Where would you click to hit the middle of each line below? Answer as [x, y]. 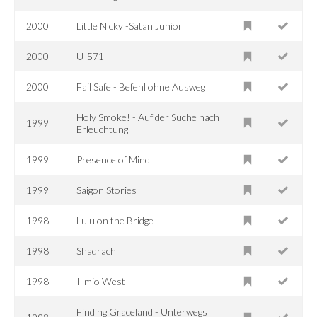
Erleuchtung [103, 129]
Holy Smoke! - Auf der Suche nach [148, 117]
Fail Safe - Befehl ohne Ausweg [141, 86]
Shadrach [97, 250]
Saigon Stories [107, 190]
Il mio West [101, 281]
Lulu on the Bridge [115, 220]
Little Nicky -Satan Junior [130, 25]
